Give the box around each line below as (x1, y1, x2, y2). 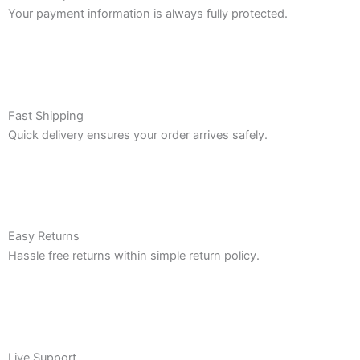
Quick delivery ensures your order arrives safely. (8, 127, 268, 142)
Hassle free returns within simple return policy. (8, 248, 260, 264)
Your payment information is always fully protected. (8, 6, 288, 22)
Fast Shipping (8, 108, 84, 123)
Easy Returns (8, 229, 80, 244)
